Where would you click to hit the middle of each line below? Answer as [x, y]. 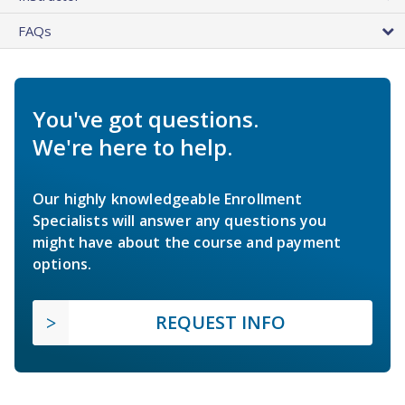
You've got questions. [146, 118]
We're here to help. [132, 146]
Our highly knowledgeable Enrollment [168, 198]
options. [62, 264]
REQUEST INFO [221, 322]
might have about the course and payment [187, 242]
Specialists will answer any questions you [180, 220]
